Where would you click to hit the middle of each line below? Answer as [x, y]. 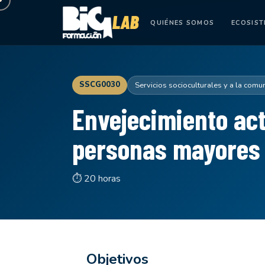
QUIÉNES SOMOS [182, 22]
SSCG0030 [100, 85]
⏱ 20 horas [96, 179]
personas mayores [166, 148]
